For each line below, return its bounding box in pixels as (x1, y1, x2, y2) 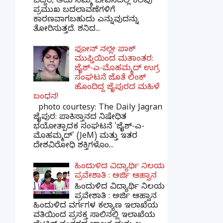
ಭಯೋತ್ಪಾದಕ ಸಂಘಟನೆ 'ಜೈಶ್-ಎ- (33, 122, 144, 133)
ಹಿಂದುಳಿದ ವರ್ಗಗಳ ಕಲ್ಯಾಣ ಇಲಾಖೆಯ (33, 201, 158, 212)
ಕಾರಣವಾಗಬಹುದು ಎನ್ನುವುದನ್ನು (33, 14, 139, 26)
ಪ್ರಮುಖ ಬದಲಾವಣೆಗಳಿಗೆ (33, 5, 115, 16)
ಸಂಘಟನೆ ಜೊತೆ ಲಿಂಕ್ (75, 73, 146, 85)
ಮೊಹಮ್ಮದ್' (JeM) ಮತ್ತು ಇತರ (33, 131, 137, 143)
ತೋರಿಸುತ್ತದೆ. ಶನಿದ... (33, 24, 100, 35)
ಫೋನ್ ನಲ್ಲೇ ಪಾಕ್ (75, 45, 136, 56)
